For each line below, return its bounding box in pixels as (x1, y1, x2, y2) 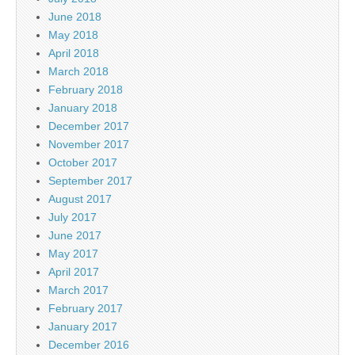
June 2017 (48, 228, 101, 242)
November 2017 (48, 137, 129, 151)
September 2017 (48, 174, 132, 187)
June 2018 (48, 10, 101, 23)
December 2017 (48, 119, 129, 132)
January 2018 (48, 101, 117, 114)
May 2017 (48, 246, 98, 260)
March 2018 (48, 64, 109, 78)
